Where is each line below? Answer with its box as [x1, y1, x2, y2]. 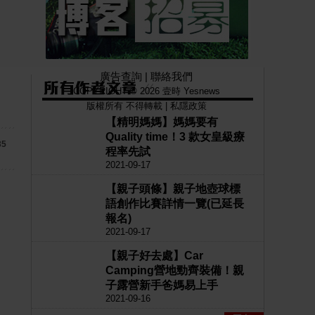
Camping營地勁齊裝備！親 [105, 264, 244, 276]
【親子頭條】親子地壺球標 [105, 183, 240, 195]
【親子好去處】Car [105, 250, 203, 262]
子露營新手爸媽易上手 [105, 279, 218, 291]
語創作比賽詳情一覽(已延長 [105, 198, 244, 210]
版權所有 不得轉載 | [86, 101, 170, 111]
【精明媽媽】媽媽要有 [105, 116, 218, 128]
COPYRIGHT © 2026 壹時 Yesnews [72, 86, 220, 96]
